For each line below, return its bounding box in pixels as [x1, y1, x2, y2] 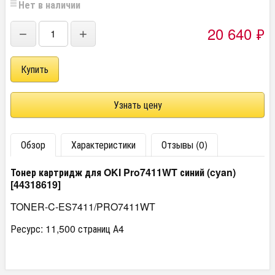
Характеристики [71, 137, 136, 152]
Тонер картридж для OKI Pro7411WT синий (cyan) [10, 165, 236, 179]
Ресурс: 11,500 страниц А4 [10, 222, 124, 236]
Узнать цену [113, 98, 162, 112]
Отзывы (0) [161, 137, 207, 152]
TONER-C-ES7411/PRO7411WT [10, 199, 155, 214]
